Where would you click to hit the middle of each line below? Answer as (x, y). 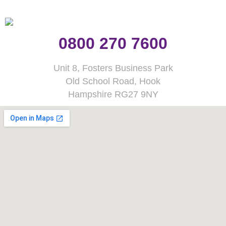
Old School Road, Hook (113, 81)
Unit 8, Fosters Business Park (113, 68)
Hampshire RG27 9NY (113, 95)
